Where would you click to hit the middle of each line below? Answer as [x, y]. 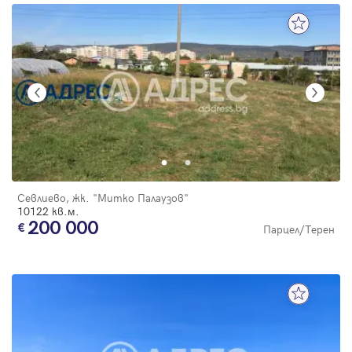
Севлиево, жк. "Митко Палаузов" [103, 197]
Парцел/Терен [299, 229]
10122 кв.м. [48, 211]
